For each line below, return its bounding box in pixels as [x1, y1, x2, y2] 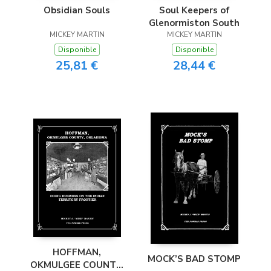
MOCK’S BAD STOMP [148, 252, 241, 265]
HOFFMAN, [53, 246, 101, 259]
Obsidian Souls [44, 4, 110, 16]
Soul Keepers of [158, 4, 230, 16]
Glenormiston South [149, 16, 240, 29]
